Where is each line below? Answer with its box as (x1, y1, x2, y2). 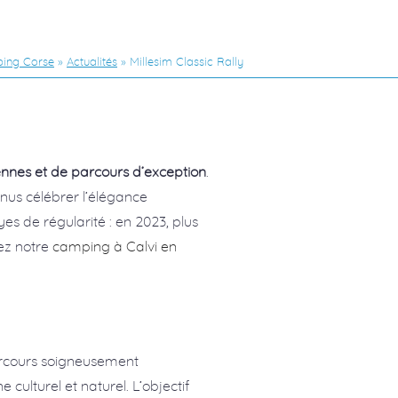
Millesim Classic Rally (130, 54, 243, 68)
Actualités (67, 54, 117, 68)
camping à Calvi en (52, 236, 178, 255)
